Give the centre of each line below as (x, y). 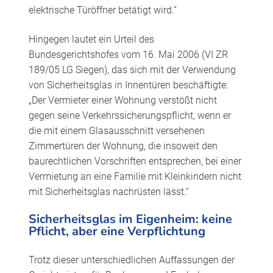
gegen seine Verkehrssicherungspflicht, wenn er (129, 116)
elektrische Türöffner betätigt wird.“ (102, 10)
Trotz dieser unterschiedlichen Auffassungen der (131, 260)
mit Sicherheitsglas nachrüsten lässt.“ (108, 192)
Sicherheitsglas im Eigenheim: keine (130, 219)
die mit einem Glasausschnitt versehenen (116, 131)
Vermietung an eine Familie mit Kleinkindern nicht (135, 177)
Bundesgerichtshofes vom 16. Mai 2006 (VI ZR (128, 55)
